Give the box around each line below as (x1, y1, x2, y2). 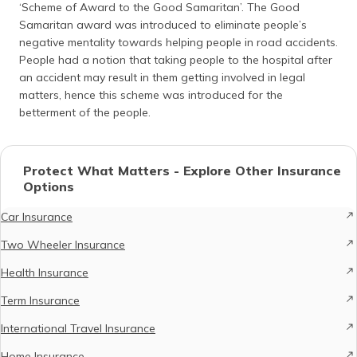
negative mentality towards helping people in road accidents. (19, 35, 338, 49)
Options (23, 178, 74, 194)
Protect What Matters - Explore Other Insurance (23, 163, 341, 178)
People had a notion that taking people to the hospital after (19, 53, 332, 67)
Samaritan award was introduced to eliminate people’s (19, 18, 307, 32)
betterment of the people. (19, 105, 151, 120)
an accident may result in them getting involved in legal (19, 70, 305, 84)
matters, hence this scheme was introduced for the (19, 88, 283, 102)
